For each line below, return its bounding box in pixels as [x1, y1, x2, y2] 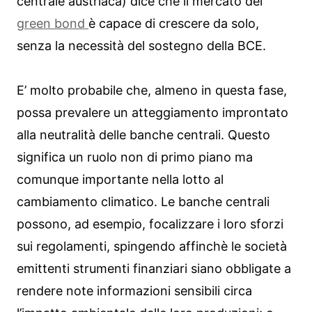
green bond [17, 15, 88, 31]
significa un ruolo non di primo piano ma [17, 149, 253, 164]
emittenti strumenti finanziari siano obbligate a [17, 260, 291, 276]
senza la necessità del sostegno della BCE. [17, 38, 266, 53]
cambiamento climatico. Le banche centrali [17, 194, 270, 209]
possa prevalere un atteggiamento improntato [17, 104, 288, 120]
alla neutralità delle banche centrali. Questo [17, 127, 270, 142]
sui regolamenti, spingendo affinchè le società [17, 238, 287, 253]
